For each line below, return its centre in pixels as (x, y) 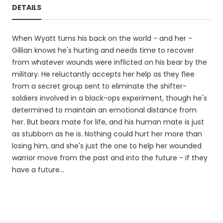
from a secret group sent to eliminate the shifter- (99, 86)
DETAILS (27, 7)
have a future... (38, 170)
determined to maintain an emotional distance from (104, 110)
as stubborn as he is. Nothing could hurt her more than (107, 134)
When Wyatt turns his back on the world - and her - (102, 38)
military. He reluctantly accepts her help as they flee (103, 74)
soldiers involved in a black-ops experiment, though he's (110, 98)
